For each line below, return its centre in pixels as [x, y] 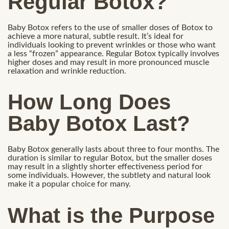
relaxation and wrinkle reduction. [67, 71]
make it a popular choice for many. [69, 184]
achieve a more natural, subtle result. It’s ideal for [96, 36]
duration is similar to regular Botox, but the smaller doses [110, 158]
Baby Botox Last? [99, 124]
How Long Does [89, 102]
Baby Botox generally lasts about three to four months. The [113, 150]
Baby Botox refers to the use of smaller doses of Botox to [110, 27]
